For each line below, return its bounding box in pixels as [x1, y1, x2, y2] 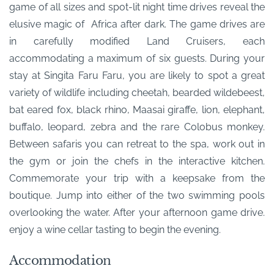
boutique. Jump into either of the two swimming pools [9, 189, 265, 201]
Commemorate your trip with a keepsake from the [9, 172, 265, 184]
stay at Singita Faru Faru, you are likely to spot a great [9, 69, 265, 81]
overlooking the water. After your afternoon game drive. [9, 206, 265, 218]
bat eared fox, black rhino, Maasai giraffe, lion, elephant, [9, 103, 265, 116]
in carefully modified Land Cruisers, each [9, 35, 265, 47]
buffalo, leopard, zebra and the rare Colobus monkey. [9, 120, 265, 133]
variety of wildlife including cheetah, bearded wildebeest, [9, 86, 265, 98]
